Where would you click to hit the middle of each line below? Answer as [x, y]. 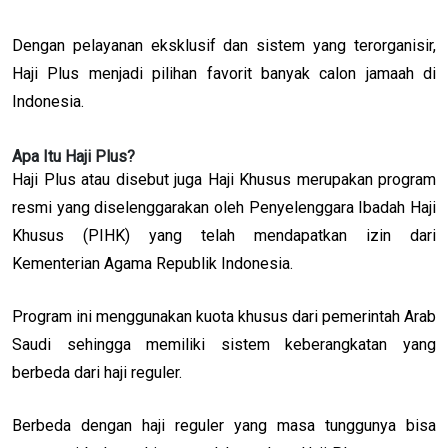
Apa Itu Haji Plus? [73, 156]
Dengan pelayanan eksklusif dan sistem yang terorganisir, [224, 45]
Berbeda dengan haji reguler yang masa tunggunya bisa [224, 425]
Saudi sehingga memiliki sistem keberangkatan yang [224, 344]
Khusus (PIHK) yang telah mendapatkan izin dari [224, 235]
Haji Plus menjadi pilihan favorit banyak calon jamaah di [224, 73]
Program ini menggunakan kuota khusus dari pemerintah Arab [224, 316]
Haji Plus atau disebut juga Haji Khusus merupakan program [224, 179]
